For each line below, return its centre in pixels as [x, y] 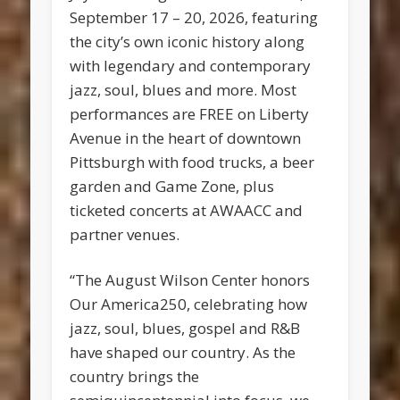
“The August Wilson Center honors [190, 280]
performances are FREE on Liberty [190, 114]
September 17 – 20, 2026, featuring [194, 18]
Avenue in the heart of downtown [186, 138]
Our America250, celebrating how [189, 304]
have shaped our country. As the [183, 353]
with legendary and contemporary [191, 66]
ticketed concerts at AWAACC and [187, 211]
